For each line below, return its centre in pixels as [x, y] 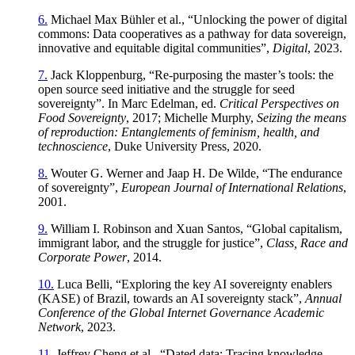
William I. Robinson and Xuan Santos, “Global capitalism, [195, 228]
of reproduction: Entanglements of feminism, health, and [179, 132]
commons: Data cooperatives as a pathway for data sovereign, [192, 33]
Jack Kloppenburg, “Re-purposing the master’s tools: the [191, 74]
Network [59, 326]
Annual [323, 298]
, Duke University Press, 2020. [185, 146]
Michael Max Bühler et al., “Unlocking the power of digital [197, 19]
